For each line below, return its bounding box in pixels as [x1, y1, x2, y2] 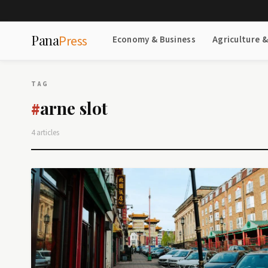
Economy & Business [112, 33, 196, 46]
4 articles [31, 127, 59, 138]
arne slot [40, 97, 108, 119]
